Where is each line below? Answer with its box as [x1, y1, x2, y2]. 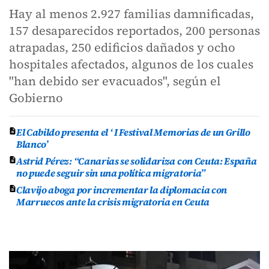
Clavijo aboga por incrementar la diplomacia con [16, 183, 227, 196]
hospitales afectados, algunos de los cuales [9, 56, 253, 73]
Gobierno [9, 89, 63, 106]
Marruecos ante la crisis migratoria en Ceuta [16, 195, 210, 208]
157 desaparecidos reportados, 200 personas [9, 22, 260, 39]
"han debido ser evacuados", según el [9, 73, 221, 89]
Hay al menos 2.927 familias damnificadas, [9, 5, 254, 22]
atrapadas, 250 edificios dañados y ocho [9, 39, 235, 56]
